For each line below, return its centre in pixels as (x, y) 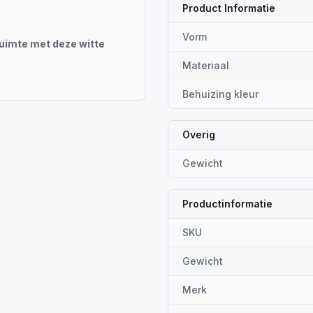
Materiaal (206, 65)
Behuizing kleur (220, 94)
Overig (199, 134)
